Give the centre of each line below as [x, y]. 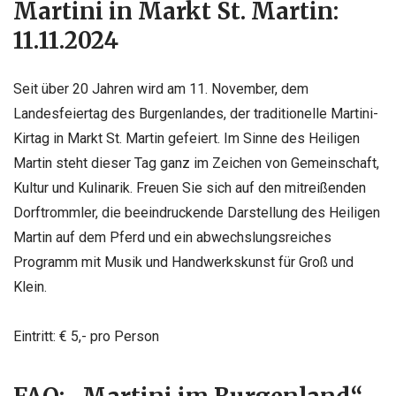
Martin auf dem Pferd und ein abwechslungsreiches [172, 238]
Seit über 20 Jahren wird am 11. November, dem [161, 89]
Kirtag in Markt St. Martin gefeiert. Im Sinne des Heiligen [187, 139]
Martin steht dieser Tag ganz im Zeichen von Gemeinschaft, [196, 164]
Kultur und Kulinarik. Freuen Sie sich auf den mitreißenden [190, 188]
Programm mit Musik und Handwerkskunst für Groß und [183, 263]
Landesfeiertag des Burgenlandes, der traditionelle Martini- [196, 114]
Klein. [30, 287]
